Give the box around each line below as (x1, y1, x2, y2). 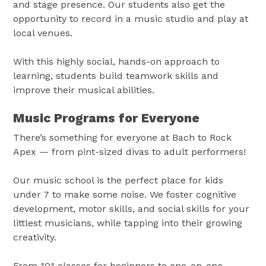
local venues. (13, 27, 73, 39)
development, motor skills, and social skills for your (13, 203, 250, 215)
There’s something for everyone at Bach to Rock (13, 132, 232, 144)
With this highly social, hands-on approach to (13, 55, 220, 67)
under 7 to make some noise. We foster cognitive (13, 189, 237, 201)
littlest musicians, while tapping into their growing (13, 217, 243, 229)
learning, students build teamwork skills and (13, 69, 219, 81)
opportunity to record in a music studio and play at (13, 12, 249, 24)
